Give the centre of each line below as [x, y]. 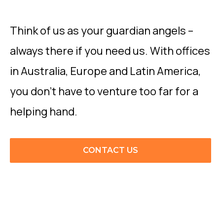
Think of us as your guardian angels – [102, 30]
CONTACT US [110, 150]
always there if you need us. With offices [110, 51]
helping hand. [44, 111]
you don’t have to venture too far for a [104, 91]
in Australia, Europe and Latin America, [105, 71]
